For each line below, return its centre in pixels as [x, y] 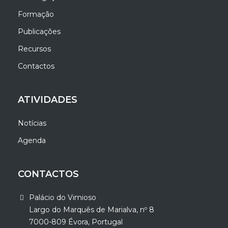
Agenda [32, 140]
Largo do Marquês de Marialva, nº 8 [92, 209]
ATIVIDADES [48, 99]
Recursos [35, 49]
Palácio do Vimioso [63, 197]
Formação [36, 14]
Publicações [39, 31]
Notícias [32, 123]
